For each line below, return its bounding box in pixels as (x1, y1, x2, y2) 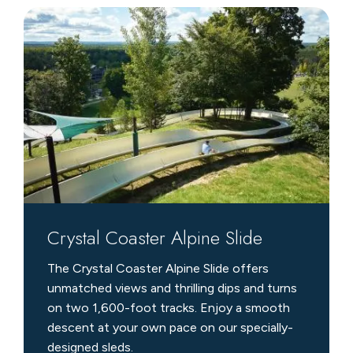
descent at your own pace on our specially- (46, 319, 293, 335)
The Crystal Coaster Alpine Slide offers (46, 260, 269, 276)
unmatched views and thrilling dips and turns (46, 280, 297, 295)
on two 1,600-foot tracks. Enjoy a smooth (46, 299, 290, 315)
